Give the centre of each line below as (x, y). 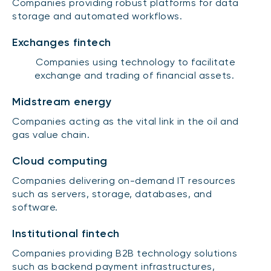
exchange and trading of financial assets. (135, 75)
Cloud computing (60, 161)
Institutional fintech (66, 233)
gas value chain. (51, 134)
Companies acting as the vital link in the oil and (126, 121)
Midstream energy (62, 101)
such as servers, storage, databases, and (112, 194)
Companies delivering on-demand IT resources (124, 180)
